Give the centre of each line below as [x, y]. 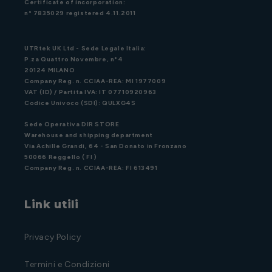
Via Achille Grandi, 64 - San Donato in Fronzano [106, 146]
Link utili [52, 204]
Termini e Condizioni [67, 264]
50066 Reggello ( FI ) [61, 157]
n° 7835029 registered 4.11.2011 [80, 13]
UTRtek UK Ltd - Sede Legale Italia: [85, 49]
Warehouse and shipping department [89, 135]
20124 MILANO [50, 70]
